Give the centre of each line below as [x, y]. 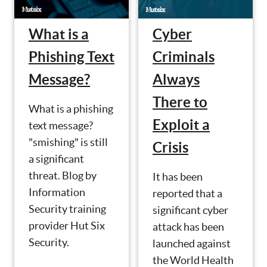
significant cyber [190, 210]
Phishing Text [72, 57]
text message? [61, 125]
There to [180, 103]
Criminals [184, 57]
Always [176, 80]
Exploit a [181, 125]
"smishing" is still [68, 142]
